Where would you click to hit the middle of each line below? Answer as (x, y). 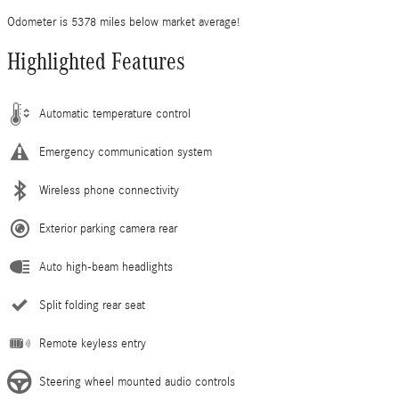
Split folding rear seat (92, 305)
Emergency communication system (126, 152)
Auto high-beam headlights (106, 267)
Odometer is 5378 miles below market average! (123, 22)
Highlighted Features (96, 61)
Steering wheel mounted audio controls (137, 382)
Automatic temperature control (115, 114)
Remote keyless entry (93, 343)
